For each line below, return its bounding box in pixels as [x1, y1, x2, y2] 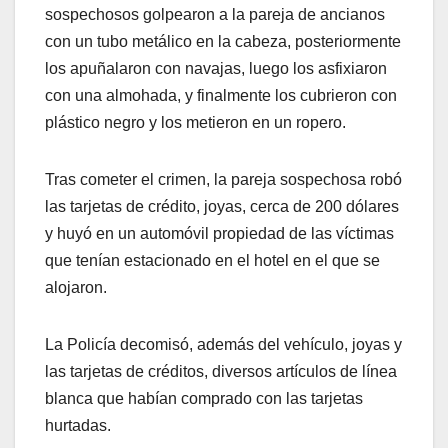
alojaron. [45, 279, 107, 297]
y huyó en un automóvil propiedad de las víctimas [45, 225, 394, 243]
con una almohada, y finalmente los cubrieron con [45, 87, 397, 105]
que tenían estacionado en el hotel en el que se [45, 252, 380, 270]
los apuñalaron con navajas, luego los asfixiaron [45, 60, 387, 78]
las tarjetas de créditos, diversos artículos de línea [45, 363, 397, 381]
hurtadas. [45, 417, 111, 435]
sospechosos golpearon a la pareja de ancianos [45, 6, 385, 24]
